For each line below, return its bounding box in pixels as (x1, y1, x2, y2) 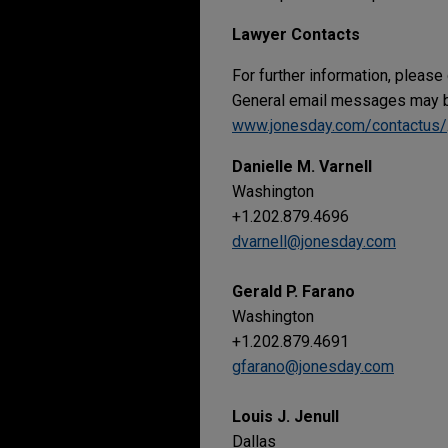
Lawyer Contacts (232, 25, 360, 45)
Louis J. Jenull (232, 407, 339, 427)
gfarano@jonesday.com (232, 357, 394, 377)
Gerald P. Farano (232, 282, 355, 302)
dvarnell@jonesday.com (232, 232, 396, 252)
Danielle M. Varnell (232, 157, 372, 177)
